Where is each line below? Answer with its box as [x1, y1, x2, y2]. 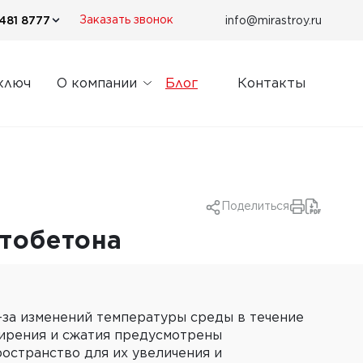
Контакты [237, 75, 305, 91]
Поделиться [221, 201, 289, 211]
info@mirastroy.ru [225, 14, 322, 27]
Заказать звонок [79, 15, 173, 25]
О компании [57, 75, 137, 91]
